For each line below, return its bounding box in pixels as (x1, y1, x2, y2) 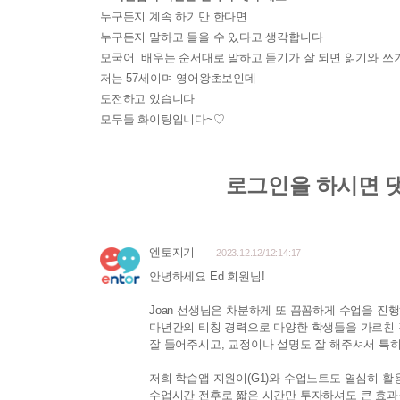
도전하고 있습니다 (100, 91, 196, 105)
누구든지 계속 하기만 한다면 (100, 9, 247, 23)
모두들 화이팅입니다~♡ (100, 112, 225, 126)
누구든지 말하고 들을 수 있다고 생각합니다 (100, 29, 323, 44)
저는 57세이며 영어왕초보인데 (100, 71, 256, 85)
